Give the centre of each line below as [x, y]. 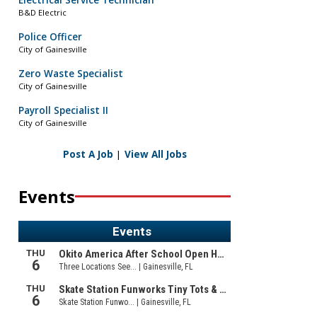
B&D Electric [42, 13]
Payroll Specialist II [63, 111]
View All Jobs [155, 154]
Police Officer [50, 37]
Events [47, 196]
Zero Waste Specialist [71, 74]
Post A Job [88, 154]
